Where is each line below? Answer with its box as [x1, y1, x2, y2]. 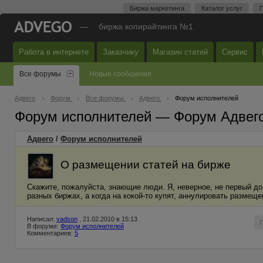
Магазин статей [153, 48, 208, 56]
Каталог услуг [201, 5, 242, 12]
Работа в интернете [19, 48, 89, 56]
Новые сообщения [89, 70, 151, 78]
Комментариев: [27, 230, 75, 237]
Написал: [27, 215, 56, 222]
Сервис [222, 48, 248, 56]
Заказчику [103, 48, 139, 56]
